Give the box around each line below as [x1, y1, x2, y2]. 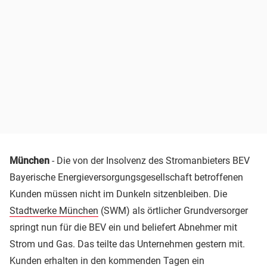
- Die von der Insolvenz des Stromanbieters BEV [52, 154, 250, 166]
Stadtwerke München [10, 204, 98, 216]
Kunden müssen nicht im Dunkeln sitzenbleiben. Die [10, 188, 227, 200]
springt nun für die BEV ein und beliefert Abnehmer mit [10, 221, 237, 233]
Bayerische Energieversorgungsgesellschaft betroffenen [10, 171, 243, 183]
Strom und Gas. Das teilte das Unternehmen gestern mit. [10, 238, 245, 250]
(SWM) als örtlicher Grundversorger [98, 204, 248, 216]
